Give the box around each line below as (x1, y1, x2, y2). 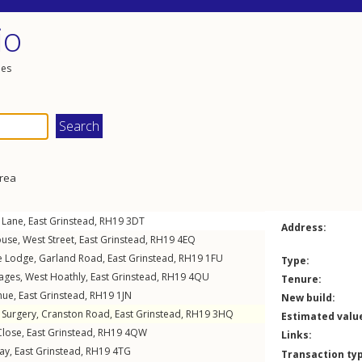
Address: (281, 221, 326, 234)
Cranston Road (41, 307, 110, 321)
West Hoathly (25, 270, 86, 284)
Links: (281, 328, 312, 342)
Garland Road (39, 251, 103, 265)
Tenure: (281, 272, 322, 286)
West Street (23, 233, 74, 246)
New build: (281, 291, 335, 305)
